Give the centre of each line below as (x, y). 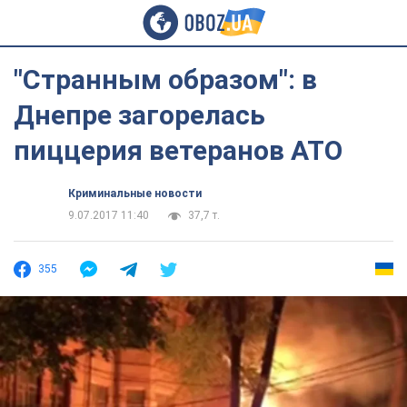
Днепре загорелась (139, 115)
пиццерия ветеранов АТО (178, 150)
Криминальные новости (135, 194)
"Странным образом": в (165, 79)
